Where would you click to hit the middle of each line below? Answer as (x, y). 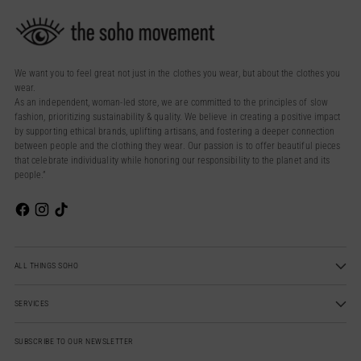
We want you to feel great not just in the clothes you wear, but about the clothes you (178, 73)
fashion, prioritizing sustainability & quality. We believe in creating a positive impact (178, 116)
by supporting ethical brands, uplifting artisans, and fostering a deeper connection (175, 131)
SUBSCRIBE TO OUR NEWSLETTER (74, 342)
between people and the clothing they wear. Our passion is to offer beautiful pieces (178, 145)
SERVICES (32, 304)
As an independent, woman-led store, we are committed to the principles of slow (171, 102)
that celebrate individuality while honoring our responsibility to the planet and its (172, 160)
